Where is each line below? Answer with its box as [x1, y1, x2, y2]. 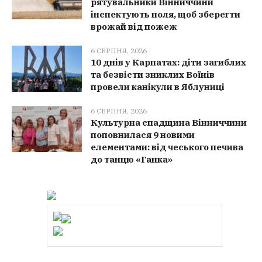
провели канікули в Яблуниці [91, 81, 225, 92]
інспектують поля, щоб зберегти [91, 8, 241, 20]
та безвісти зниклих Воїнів [91, 68, 215, 80]
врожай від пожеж [91, 20, 178, 32]
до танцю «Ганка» [91, 153, 173, 165]
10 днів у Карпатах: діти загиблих [91, 56, 247, 68]
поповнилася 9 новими [91, 129, 195, 140]
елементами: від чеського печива [91, 141, 244, 153]
